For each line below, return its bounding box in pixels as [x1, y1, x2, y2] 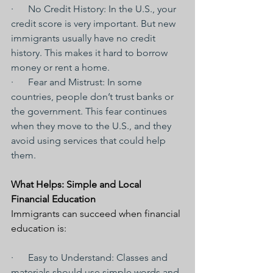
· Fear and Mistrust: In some [11, 76, 144, 88]
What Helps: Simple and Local [11, 179, 144, 190]
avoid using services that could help [11, 135, 168, 146]
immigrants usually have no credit [11, 32, 158, 44]
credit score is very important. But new [11, 18, 178, 29]
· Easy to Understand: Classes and [11, 252, 170, 263]
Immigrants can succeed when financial [11, 208, 183, 219]
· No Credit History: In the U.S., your [11, 3, 179, 15]
